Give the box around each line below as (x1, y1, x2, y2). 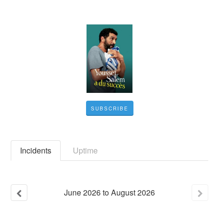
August (111, 187, 135, 198)
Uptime (73, 145, 98, 156)
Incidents (20, 145, 52, 156)
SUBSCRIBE (90, 105, 129, 112)
